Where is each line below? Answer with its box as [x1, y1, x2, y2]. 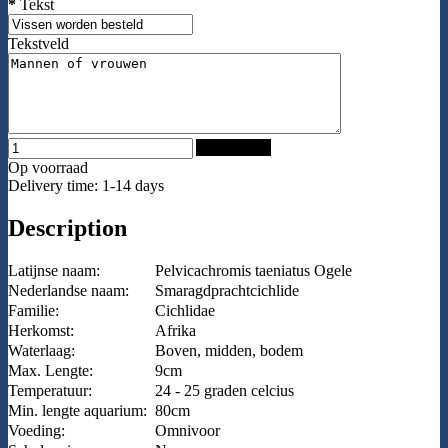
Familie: [8, 302, 59, 320]
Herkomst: [8, 322, 74, 340]
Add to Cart [196, 138, 271, 156]
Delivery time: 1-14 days [8, 176, 164, 194]
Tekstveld [8, 34, 69, 52]
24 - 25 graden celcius [155, 382, 294, 400]
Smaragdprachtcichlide [155, 282, 299, 300]
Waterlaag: [8, 342, 75, 360]
